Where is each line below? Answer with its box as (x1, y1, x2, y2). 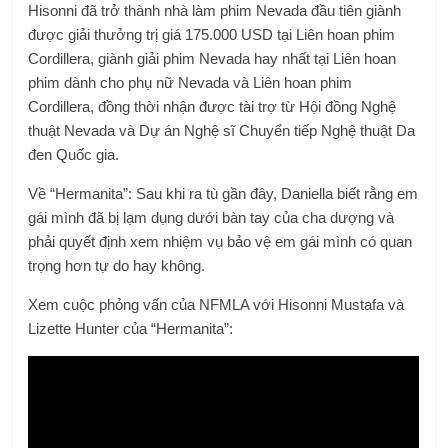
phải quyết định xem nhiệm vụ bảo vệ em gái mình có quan (28, 232, 413, 250)
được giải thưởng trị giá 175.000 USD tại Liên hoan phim (28, 25, 396, 43)
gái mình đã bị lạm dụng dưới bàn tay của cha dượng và (28, 208, 395, 226)
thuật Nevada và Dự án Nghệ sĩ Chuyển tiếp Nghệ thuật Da (28, 121, 416, 139)
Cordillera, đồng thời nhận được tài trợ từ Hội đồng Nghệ (28, 97, 397, 115)
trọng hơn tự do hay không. (28, 256, 206, 274)
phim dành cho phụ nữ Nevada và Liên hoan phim (28, 73, 353, 91)
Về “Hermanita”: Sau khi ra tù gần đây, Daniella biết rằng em (28, 184, 419, 202)
